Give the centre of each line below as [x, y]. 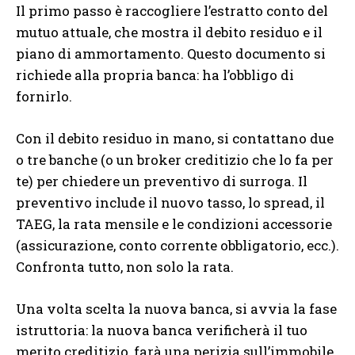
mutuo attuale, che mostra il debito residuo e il [169, 32]
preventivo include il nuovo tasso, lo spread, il [170, 203]
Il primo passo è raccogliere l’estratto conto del [172, 11]
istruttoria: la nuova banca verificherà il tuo [162, 330]
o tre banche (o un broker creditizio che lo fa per [175, 160]
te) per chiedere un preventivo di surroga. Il [162, 181]
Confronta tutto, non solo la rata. [125, 267]
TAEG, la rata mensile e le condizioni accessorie [174, 224]
